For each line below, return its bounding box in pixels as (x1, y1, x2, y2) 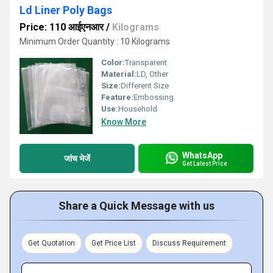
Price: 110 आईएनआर (19, 21, 104, 33)
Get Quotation (28, 239, 75, 247)
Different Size (121, 81, 169, 90)
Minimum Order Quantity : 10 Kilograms (19, 37, 170, 46)
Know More (101, 117, 146, 127)
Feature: (101, 93, 133, 102)
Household (118, 104, 157, 113)
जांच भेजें (64, 153, 90, 163)
